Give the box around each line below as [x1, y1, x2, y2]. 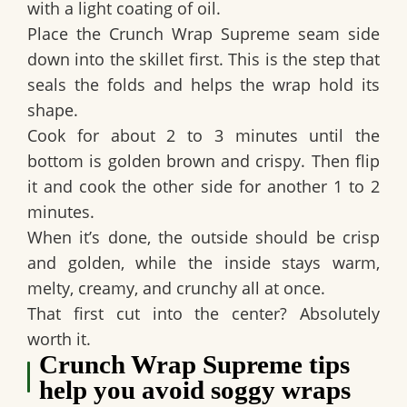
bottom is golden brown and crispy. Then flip [27, 150, 380, 173]
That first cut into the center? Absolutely [27, 303, 380, 325]
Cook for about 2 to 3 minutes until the [27, 124, 380, 147]
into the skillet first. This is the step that [70, 48, 380, 71]
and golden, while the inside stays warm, [27, 252, 380, 274]
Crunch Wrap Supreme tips [39, 350, 351, 380]
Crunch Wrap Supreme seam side [109, 23, 380, 45]
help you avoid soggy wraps [39, 375, 352, 405]
